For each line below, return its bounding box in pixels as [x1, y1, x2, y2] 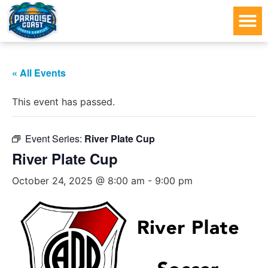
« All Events [12, 66, 66, 80]
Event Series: [25, 132, 84, 146]
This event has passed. [12, 96, 115, 108]
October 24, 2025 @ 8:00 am [12, 175, 145, 187]
